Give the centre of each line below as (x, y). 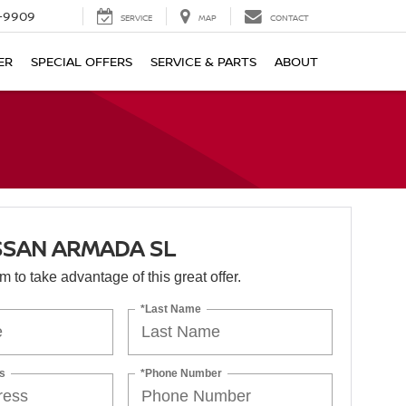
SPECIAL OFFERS (82, 62)
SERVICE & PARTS (203, 62)
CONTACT (290, 18)
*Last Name (171, 309)
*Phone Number (182, 373)
